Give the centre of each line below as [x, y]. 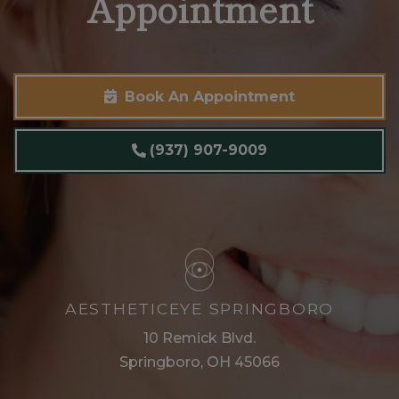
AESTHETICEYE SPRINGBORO [199, 308]
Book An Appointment [208, 97]
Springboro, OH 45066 [199, 362]
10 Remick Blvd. [199, 338]
